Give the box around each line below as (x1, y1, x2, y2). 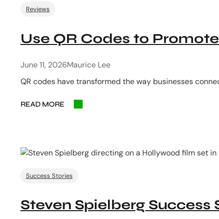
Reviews (25, 5, 50, 14)
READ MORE (20, 99, 65, 109)
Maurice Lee (66, 59, 110, 70)
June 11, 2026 (20, 59, 67, 70)
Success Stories (25, 171, 73, 180)
